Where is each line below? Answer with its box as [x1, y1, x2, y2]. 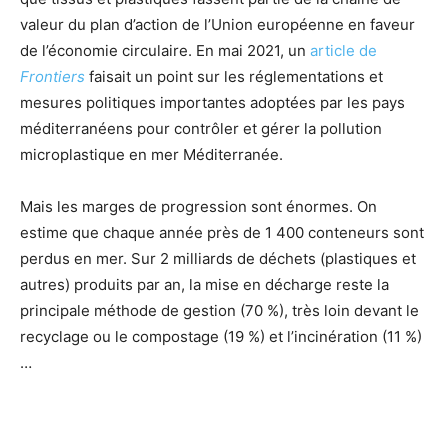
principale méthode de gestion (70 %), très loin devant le [20, 300, 419, 320]
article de [310, 40, 377, 60]
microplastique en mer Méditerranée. [20, 144, 283, 164]
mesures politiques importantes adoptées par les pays [20, 92, 405, 112]
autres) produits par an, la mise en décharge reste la [20, 274, 389, 294]
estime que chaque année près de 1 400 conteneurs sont [20, 222, 424, 242]
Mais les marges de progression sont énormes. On [20, 196, 377, 216]
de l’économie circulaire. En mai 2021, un [20, 40, 310, 60]
